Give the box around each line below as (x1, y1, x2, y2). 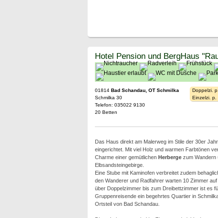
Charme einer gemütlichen (94, 154, 158, 160)
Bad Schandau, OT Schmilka (110, 88, 179, 93)
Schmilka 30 (94, 95, 122, 100)
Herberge (158, 154, 182, 160)
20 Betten (94, 109, 117, 115)
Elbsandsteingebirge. (94, 162, 144, 168)
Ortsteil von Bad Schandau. (94, 201, 160, 207)
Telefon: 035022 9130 (94, 102, 145, 108)
